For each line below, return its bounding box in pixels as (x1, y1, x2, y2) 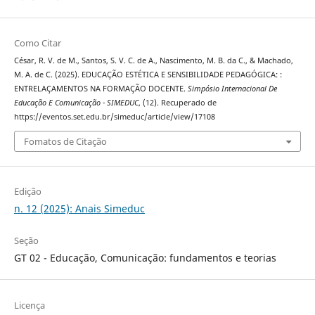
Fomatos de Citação (23, 135, 107, 148)
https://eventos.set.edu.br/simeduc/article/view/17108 (13, 111, 215, 122)
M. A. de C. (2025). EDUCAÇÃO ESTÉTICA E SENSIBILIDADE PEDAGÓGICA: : (13, 69, 282, 79)
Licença (13, 298, 45, 311)
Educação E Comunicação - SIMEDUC (13, 97, 139, 108)
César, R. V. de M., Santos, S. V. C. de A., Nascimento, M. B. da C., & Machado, (13, 55, 293, 65)
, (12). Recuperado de (138, 97, 217, 108)
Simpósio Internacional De (187, 83, 277, 94)
